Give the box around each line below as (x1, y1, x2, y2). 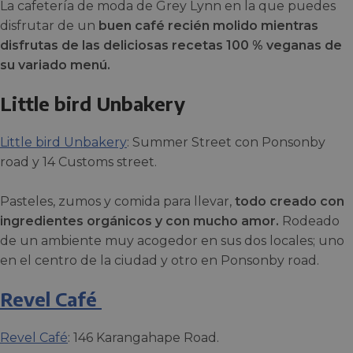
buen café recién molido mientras (98, 18, 318, 33)
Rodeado (279, 214, 340, 229)
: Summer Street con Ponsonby (127, 135, 325, 150)
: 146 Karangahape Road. (68, 330, 219, 345)
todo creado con (232, 194, 344, 209)
